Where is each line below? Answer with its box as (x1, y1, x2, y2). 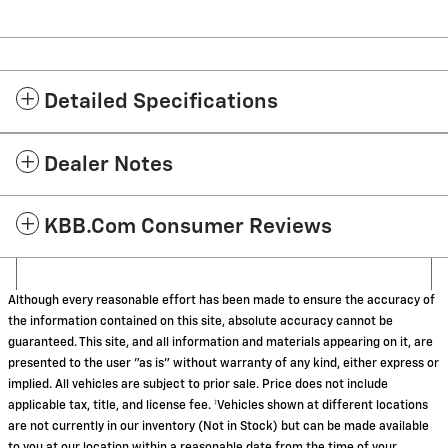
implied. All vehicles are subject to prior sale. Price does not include (8, 379, 388, 392)
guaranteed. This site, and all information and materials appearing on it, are (8, 337, 433, 350)
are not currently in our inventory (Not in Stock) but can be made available (8, 421, 429, 434)
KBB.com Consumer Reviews (44, 217, 332, 239)
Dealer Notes (44, 155, 173, 177)
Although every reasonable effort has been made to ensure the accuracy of (8, 295, 435, 308)
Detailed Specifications (44, 92, 278, 114)
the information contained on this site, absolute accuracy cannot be (8, 316, 393, 329)
